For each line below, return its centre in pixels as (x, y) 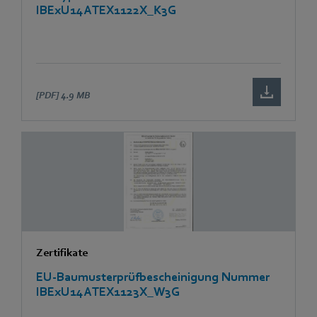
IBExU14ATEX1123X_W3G (108, 292)
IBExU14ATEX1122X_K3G (106, 10)
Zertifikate (62, 252)
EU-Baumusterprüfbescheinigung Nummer (153, 277)
